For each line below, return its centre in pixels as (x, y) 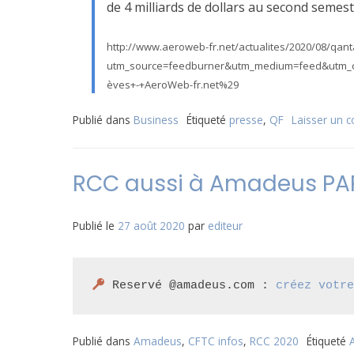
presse (246, 120)
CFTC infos (216, 341)
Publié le (95, 226)
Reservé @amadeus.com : (191, 286)
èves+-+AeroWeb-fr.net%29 (173, 85)
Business (156, 120)
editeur (225, 226)
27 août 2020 (151, 226)
